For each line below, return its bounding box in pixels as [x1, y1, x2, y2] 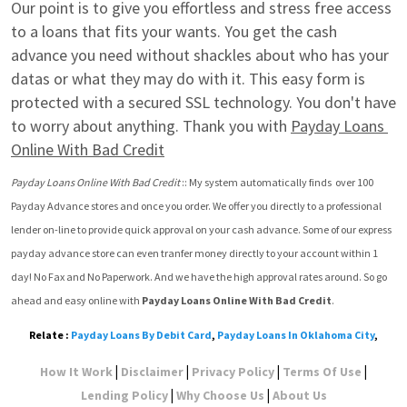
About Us [272, 387, 327, 403]
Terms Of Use [283, 363, 362, 380]
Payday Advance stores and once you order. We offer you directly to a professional [11, 199, 382, 213]
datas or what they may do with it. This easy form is [11, 68, 365, 89]
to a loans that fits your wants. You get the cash [11, 21, 337, 42]
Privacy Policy [192, 363, 274, 380]
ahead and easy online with [11, 293, 142, 307]
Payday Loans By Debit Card [71, 328, 212, 342]
